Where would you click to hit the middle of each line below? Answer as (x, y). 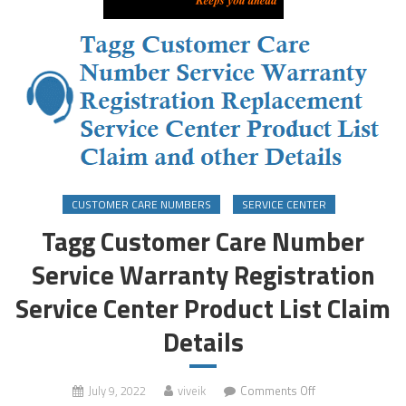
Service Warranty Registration (203, 275)
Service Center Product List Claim (203, 309)
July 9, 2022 (117, 391)
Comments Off (278, 391)
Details (203, 342)
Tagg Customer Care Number (203, 242)
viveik (192, 391)
